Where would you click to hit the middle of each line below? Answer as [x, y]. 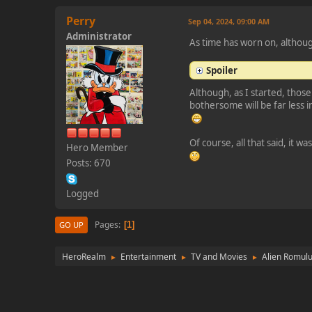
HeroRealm [84, 257]
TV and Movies [219, 257]
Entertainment [149, 257]
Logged [83, 194]
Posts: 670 [89, 163]
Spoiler [222, 70]
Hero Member [97, 148]
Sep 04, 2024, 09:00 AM [229, 21]
